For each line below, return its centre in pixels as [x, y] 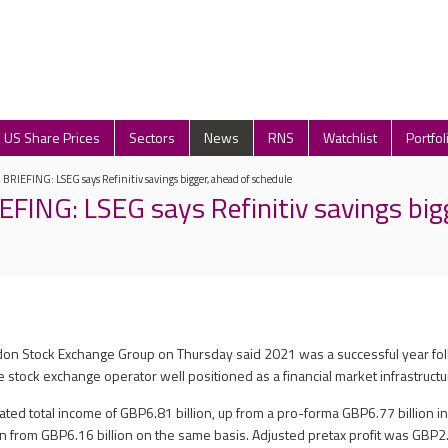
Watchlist [350, 137]
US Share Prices [52, 137]
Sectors [152, 137]
